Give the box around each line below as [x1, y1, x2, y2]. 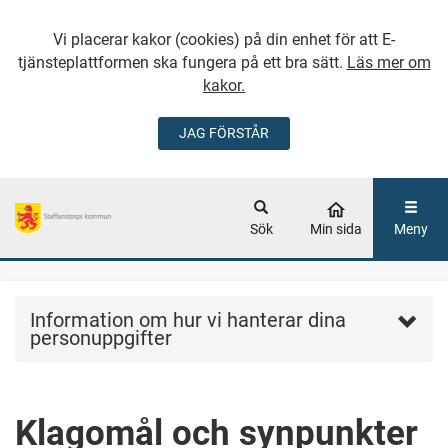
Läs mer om [346, 53, 431, 72]
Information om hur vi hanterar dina [30, 308, 346, 332]
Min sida [310, 221, 362, 237]
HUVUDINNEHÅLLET [263, 157, 409, 176]
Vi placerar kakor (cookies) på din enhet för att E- [53, 30, 395, 49]
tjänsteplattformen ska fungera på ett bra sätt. [17, 53, 347, 72]
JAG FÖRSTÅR [179, 125, 269, 141]
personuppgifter [30, 326, 172, 350]
